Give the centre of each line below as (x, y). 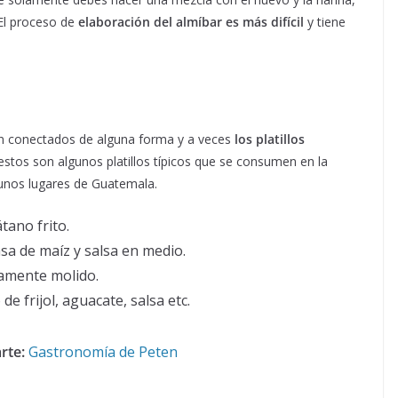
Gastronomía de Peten (103, 351)
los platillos (270, 139)
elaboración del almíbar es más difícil (191, 21)
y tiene (325, 21)
